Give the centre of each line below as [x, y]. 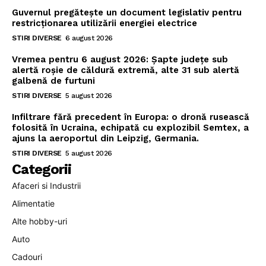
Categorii [42, 170]
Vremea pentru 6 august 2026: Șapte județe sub [120, 60]
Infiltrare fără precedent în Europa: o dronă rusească [131, 117]
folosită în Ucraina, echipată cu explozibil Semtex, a [130, 128]
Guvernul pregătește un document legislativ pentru [127, 13]
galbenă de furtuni [53, 81]
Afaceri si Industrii [46, 186]
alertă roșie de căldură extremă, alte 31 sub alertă [126, 70]
